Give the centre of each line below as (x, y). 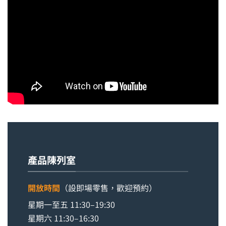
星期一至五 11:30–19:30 (71, 205)
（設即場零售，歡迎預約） (108, 188)
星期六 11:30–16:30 (63, 218)
